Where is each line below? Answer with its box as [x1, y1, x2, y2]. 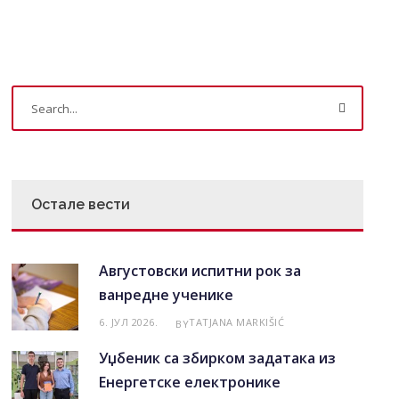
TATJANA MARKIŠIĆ [189, 315, 285, 329]
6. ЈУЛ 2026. [99, 315, 159, 329]
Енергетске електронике [99, 372, 281, 392]
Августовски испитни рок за [99, 261, 302, 281]
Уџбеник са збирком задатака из [99, 348, 337, 368]
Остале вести [31, 196, 131, 213]
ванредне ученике [99, 285, 234, 305]
